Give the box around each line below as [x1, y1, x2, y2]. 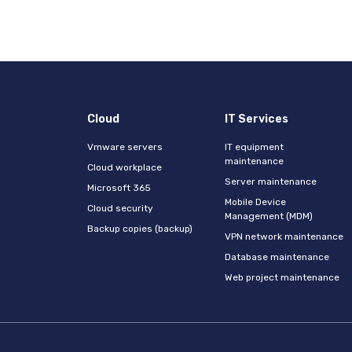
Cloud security [87, 203, 154, 214]
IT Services [225, 112, 289, 126]
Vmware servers [87, 141, 163, 152]
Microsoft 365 [87, 182, 152, 193]
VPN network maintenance [225, 231, 344, 242]
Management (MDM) [225, 211, 313, 222]
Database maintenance [225, 251, 330, 262]
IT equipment [225, 141, 284, 152]
